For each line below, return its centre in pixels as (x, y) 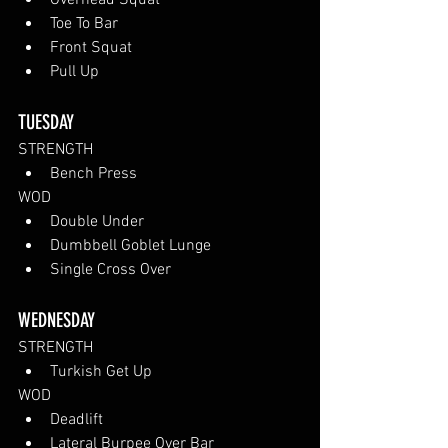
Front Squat (91, 48)
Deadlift (76, 420)
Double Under (97, 222)
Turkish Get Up (101, 372)
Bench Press (93, 174)
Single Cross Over (110, 270)
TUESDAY (48, 122)
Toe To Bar (84, 24)
